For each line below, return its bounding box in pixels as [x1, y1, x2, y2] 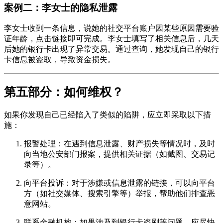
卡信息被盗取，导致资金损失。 [4, 55, 115, 64]
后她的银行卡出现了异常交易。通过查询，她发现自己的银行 [4, 45, 219, 54]
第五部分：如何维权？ [4, 86, 123, 99]
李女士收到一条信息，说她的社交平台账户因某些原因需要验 [4, 24, 219, 33]
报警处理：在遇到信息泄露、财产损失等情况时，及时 [24, 139, 215, 148]
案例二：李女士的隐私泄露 [4, 2, 117, 13]
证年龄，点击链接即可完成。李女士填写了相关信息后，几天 [4, 34, 219, 43]
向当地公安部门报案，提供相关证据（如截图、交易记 [24, 150, 215, 159]
